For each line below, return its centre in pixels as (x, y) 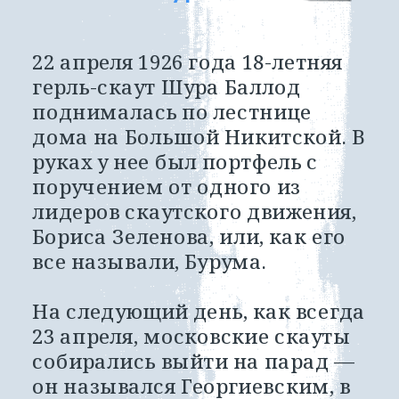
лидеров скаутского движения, (195, 212)
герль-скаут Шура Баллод (167, 87)
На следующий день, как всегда (199, 312)
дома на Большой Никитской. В (199, 137)
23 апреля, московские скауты (191, 337)
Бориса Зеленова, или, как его (189, 237)
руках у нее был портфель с (175, 162)
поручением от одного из (167, 187)
